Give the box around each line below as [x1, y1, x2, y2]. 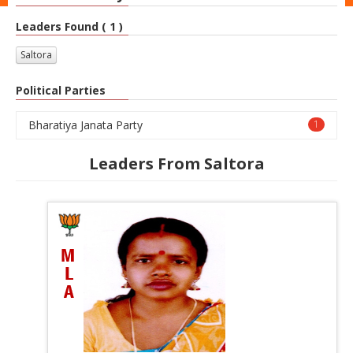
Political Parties [16, 83, 106, 98]
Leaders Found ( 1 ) [16, 18, 123, 34]
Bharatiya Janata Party [28, 117, 143, 132]
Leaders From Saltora [88, 152, 265, 174]
